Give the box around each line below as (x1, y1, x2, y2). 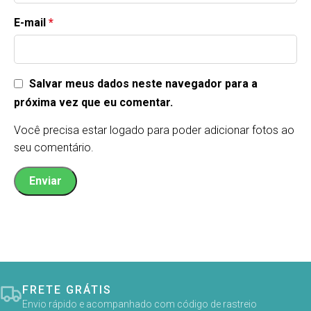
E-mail (14, 16, 49, 30)
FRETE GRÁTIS (22, 283, 112, 296)
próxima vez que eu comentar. (14, 95, 173, 109)
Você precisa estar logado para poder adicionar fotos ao (14, 123, 294, 137)
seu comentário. (14, 140, 94, 154)
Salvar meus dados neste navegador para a (29, 77, 258, 91)
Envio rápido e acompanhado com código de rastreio (22, 298, 257, 310)
